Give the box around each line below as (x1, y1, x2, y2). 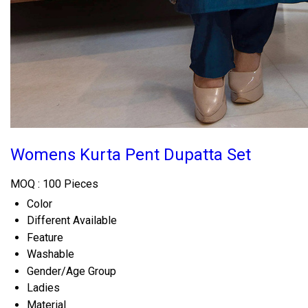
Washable (27, 247, 74, 261)
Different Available (27, 213, 117, 227)
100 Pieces (43, 177, 98, 190)
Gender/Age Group (27, 264, 116, 278)
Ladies (27, 280, 60, 294)
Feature (27, 230, 63, 244)
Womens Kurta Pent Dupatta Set (10, 144, 251, 164)
